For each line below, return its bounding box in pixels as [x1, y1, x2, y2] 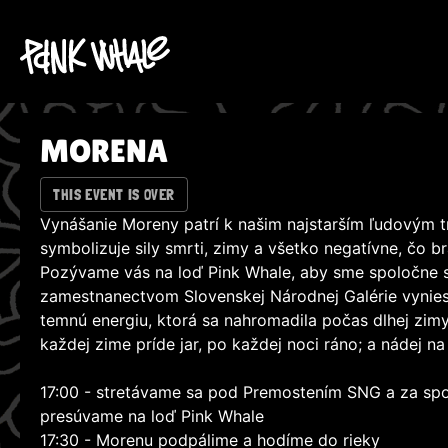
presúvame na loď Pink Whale [40, 406, 264, 427]
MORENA [40, 132, 168, 169]
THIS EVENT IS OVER [53, 185, 175, 204]
